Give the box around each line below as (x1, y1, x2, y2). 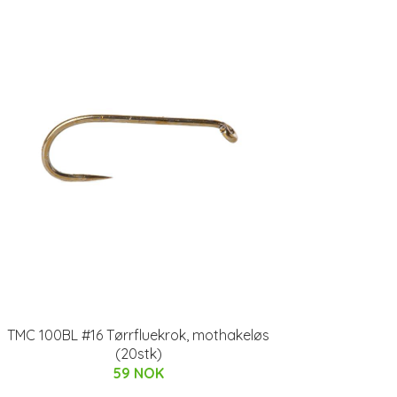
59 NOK (113, 364, 164, 382)
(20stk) (114, 345, 162, 362)
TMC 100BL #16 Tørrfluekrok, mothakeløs (7, 326, 269, 344)
